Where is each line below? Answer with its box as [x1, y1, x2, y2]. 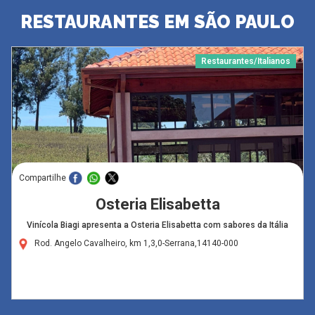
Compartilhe [18, 173, 66, 184]
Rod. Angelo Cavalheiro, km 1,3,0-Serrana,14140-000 [34, 238, 238, 249]
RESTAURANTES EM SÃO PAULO [20, 11, 295, 33]
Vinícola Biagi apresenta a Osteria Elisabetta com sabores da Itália [27, 220, 288, 231]
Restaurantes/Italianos [201, 56, 291, 67]
